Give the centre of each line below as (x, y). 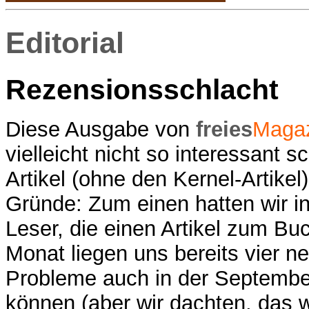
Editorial (65, 42)
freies (224, 129)
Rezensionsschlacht (142, 90)
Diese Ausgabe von (101, 129)
